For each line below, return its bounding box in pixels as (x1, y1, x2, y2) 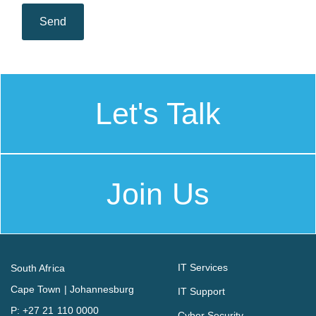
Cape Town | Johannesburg (11, 284, 135, 296)
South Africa (11, 262, 65, 274)
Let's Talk (95, 97, 221, 131)
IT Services (177, 262, 229, 274)
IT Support (177, 286, 226, 298)
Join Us (107, 177, 209, 212)
